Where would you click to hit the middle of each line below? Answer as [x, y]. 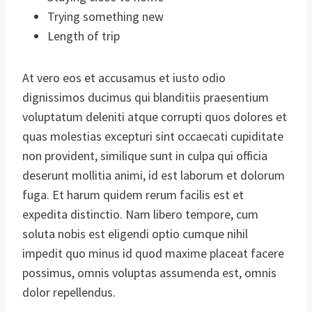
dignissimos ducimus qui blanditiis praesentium [146, 97]
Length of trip [84, 36]
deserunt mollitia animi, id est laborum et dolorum [154, 175]
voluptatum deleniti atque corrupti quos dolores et [155, 116]
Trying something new [106, 16]
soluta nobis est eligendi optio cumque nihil [135, 233]
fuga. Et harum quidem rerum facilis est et [133, 194]
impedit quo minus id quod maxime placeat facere [153, 253]
